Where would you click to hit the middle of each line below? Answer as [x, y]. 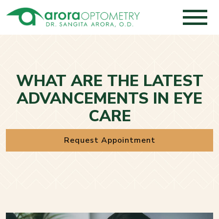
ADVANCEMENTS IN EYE [109, 99]
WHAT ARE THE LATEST [109, 81]
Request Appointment [109, 141]
